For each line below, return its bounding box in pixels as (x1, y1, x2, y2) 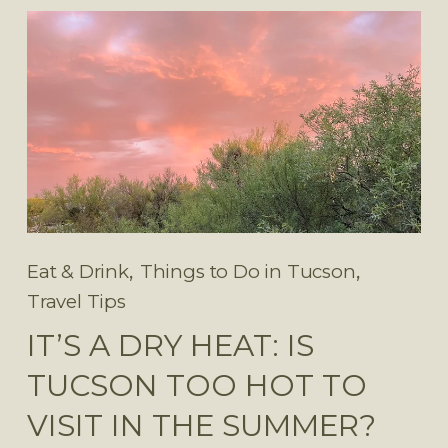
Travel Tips (26, 289, 126, 313)
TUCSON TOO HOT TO (26, 366, 367, 403)
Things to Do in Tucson (139, 259, 356, 283)
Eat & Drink (26, 259, 129, 283)
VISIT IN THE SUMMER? (26, 406, 376, 443)
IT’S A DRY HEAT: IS (26, 326, 314, 363)
